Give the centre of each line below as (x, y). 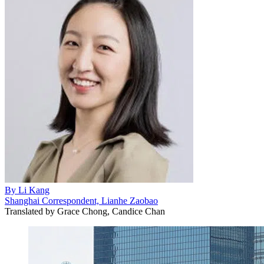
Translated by (30, 211)
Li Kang (34, 190)
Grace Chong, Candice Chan (110, 211)
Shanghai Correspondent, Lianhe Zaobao (81, 200)
